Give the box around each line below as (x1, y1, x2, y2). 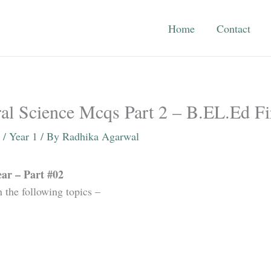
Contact (217, 21, 250, 36)
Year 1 (9, 129, 38, 143)
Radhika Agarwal (62, 129, 139, 143)
